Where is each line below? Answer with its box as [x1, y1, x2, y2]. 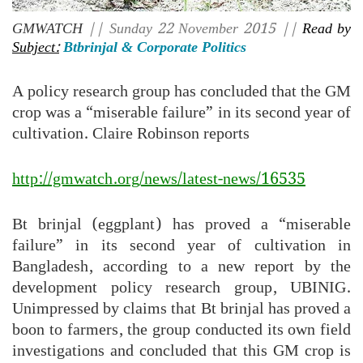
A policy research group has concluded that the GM [12, 78, 351, 105]
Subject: [12, 35, 59, 59]
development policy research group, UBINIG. [12, 274, 351, 301]
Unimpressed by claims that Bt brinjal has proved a [12, 295, 351, 322]
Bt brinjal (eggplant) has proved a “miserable [12, 211, 351, 237]
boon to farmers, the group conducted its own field [12, 316, 351, 343]
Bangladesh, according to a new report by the [12, 253, 351, 280]
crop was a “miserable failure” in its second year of [12, 99, 351, 126]
